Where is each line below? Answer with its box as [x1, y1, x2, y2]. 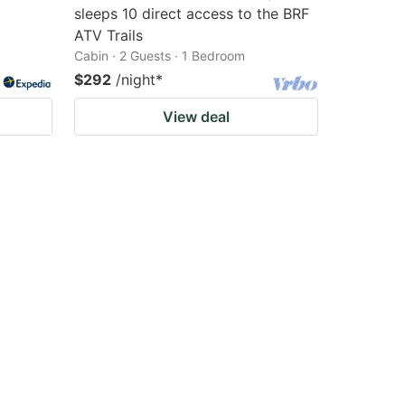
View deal [163, 108, 230, 126]
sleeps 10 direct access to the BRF [74, 5, 309, 23]
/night [116, 71, 155, 89]
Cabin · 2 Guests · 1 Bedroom [74, 48, 245, 63]
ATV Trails [74, 26, 143, 44]
